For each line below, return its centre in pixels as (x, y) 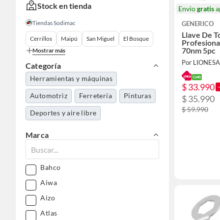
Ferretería (96, 96)
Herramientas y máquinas (71, 78)
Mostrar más (49, 50)
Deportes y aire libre (63, 113)
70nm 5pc (199, 50)
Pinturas (138, 96)
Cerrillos (41, 39)
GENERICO (198, 24)
